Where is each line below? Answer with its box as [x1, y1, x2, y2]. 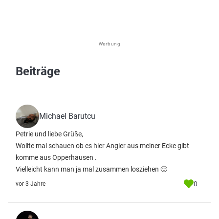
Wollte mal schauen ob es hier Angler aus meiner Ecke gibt [16, 142, 189, 150]
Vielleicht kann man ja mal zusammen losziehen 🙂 [16, 165, 167, 173]
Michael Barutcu [39, 111, 95, 121]
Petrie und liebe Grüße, [16, 130, 83, 138]
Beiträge [16, 65, 60, 78]
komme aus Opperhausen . [16, 153, 97, 161]
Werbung [98, 41, 121, 47]
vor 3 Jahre [16, 180, 45, 187]
